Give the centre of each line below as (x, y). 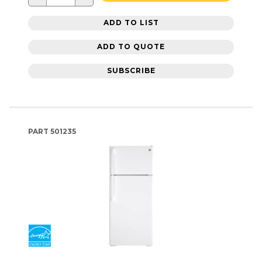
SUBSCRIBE (131, 71)
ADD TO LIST (131, 23)
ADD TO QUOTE (131, 47)
